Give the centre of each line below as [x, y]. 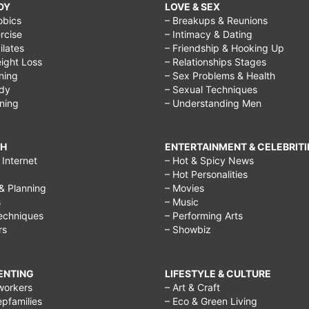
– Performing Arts [204, 216]
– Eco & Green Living [211, 301]
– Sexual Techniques [211, 89]
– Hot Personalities [206, 175]
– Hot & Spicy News [209, 161]
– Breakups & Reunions [216, 20]
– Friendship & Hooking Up [225, 48]
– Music [182, 202]
